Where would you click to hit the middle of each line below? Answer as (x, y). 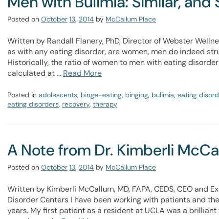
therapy (105, 104)
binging (137, 95)
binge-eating (101, 95)
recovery (76, 104)
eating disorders (33, 104)
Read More (82, 73)
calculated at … (35, 73)
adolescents (58, 95)
